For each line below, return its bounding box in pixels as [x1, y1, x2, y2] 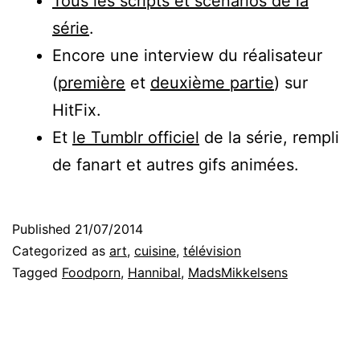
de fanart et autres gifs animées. [52, 154, 299, 174]
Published [12, 220, 75, 237]
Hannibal [128, 264, 181, 280]
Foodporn [62, 264, 121, 280]
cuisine [134, 242, 176, 259]
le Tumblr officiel [72, 127, 199, 147]
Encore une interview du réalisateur [52, 45, 322, 65]
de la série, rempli [199, 127, 339, 147]
